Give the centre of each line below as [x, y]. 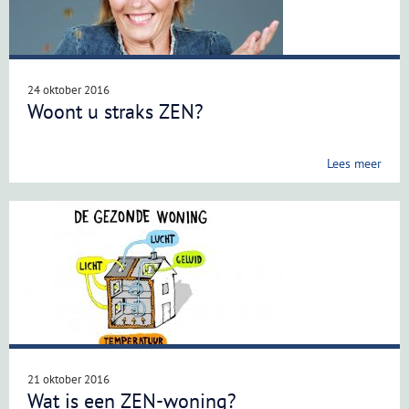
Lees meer [354, 163]
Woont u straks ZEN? [115, 111]
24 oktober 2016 [68, 90]
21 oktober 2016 [68, 379]
